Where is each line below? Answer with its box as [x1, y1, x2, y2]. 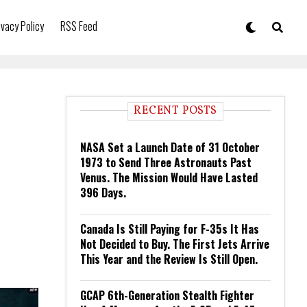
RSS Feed [60, 18, 97, 34]
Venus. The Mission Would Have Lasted [80, 169, 258, 186]
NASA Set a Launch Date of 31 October [80, 139, 260, 156]
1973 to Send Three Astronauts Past [80, 154, 251, 171]
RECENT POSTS [134, 103, 217, 119]
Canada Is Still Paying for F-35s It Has [80, 221, 259, 237]
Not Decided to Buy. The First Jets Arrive [80, 236, 269, 252]
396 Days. [80, 184, 126, 201]
